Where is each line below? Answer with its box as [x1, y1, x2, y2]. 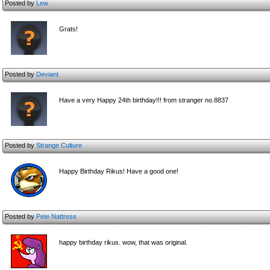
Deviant [36, 71, 58, 78]
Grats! [59, 25, 78, 33]
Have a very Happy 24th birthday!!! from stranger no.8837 [59, 96, 228, 104]
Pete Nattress [36, 213, 77, 220]
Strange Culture [36, 142, 82, 149]
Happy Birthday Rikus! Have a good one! [59, 168, 178, 175]
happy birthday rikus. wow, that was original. [59, 239, 187, 246]
